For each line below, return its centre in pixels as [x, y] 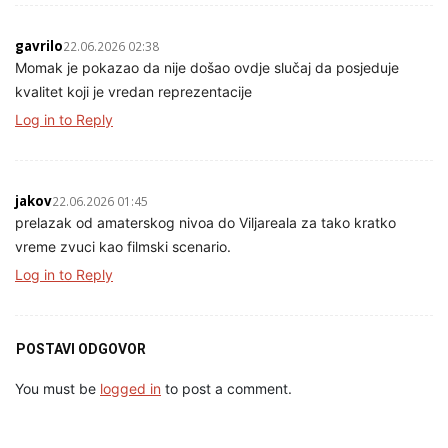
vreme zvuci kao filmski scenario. [123, 246]
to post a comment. [226, 388]
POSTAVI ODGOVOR [81, 348]
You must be [57, 388]
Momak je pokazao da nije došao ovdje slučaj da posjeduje [207, 67]
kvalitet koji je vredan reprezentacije [133, 91]
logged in [130, 388]
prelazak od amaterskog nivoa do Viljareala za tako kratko [205, 222]
